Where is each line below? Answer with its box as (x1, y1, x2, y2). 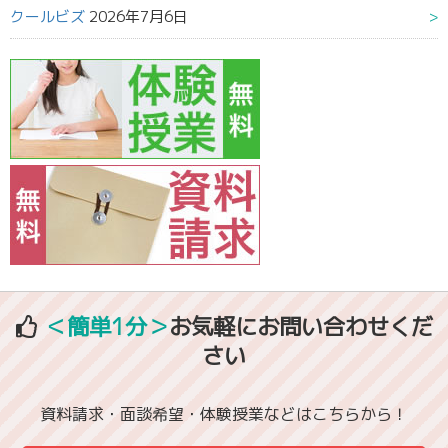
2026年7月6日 (89, 6, 188, 28)
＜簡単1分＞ (44, 311, 169, 343)
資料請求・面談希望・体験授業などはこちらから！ (40, 402, 408, 425)
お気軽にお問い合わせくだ (168, 311, 433, 343)
